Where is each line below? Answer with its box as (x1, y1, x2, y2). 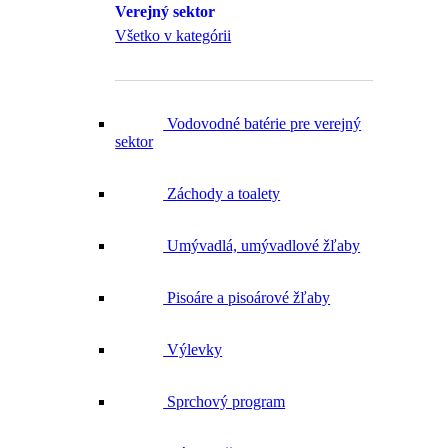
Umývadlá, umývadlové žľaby (163, 213, 361, 231)
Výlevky (163, 317, 223, 335)
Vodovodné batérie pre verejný (163, 91, 362, 109)
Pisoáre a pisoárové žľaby (163, 265, 331, 283)
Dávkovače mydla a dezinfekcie (163, 421, 370, 439)
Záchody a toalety (163, 161, 281, 179)
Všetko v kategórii (115, 3, 232, 21)
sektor (115, 109, 154, 127)
